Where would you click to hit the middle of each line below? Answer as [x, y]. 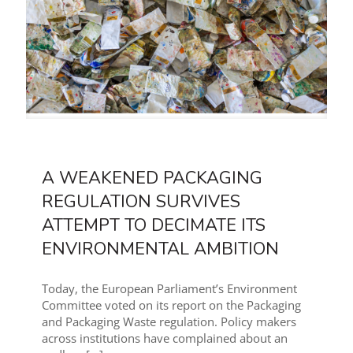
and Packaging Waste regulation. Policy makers [169, 321]
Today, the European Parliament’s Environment [169, 288]
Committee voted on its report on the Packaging [171, 305]
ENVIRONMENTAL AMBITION [160, 249]
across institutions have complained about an [165, 338]
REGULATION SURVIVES [141, 201]
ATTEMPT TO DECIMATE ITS [154, 225]
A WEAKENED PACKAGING [152, 178]
